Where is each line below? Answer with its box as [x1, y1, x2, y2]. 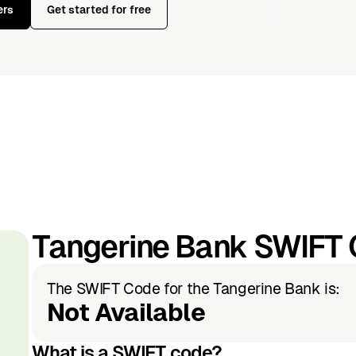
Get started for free [46, 3, 151, 17]
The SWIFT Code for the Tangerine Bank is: [47, 279, 341, 297]
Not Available [47, 297, 205, 327]
